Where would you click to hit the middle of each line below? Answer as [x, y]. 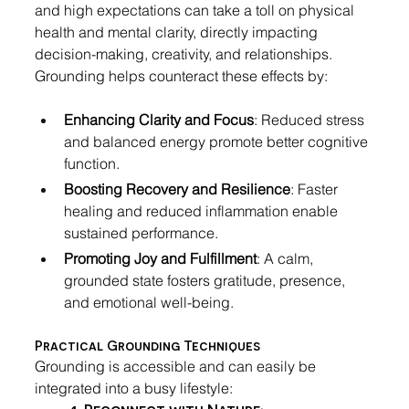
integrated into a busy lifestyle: [134, 388]
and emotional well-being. [149, 303]
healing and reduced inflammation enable [203, 211]
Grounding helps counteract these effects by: [181, 76]
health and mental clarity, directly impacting [178, 32]
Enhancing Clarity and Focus [159, 120]
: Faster [316, 189]
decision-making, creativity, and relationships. [185, 54]
